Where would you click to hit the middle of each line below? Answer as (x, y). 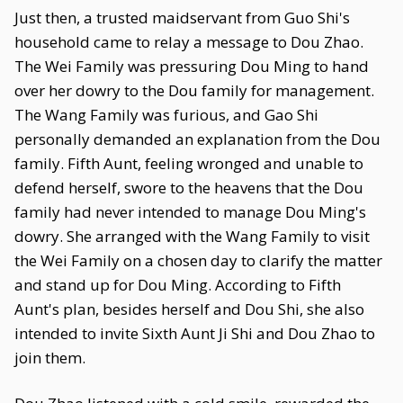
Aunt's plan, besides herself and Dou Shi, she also (189, 309)
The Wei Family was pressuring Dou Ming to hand (192, 66)
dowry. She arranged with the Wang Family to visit (192, 236)
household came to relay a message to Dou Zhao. (189, 42)
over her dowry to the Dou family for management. (194, 90)
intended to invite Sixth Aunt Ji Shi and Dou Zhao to (195, 333)
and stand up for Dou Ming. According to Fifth (178, 285)
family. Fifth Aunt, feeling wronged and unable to (189, 163)
